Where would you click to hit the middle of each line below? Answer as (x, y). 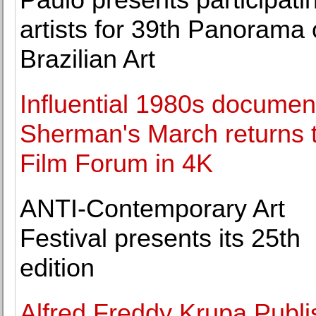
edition (57, 268)
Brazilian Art (87, 59)
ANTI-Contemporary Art (152, 208)
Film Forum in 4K (116, 163)
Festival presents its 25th (160, 238)
